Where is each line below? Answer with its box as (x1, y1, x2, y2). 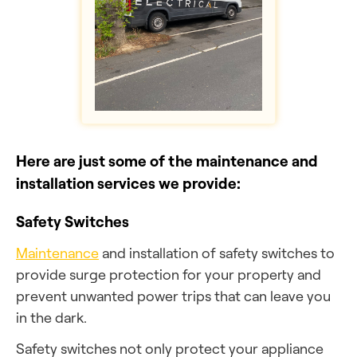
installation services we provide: (16, 173, 241, 193)
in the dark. (16, 308, 87, 326)
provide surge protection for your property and (16, 265, 321, 283)
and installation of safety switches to (99, 244, 335, 261)
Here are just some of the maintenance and (16, 151, 318, 171)
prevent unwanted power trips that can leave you (16, 287, 331, 304)
